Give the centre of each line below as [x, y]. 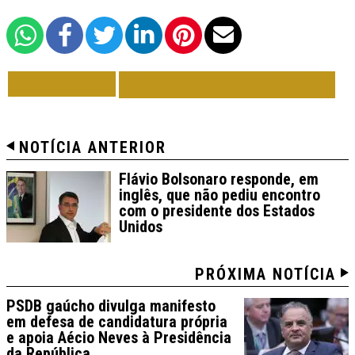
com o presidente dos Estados [217, 211]
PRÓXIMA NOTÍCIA [265, 275]
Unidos [141, 227]
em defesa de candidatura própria [117, 322]
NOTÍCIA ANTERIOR [93, 148]
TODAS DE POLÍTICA [227, 85]
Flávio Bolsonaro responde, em [219, 179]
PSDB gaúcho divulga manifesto [111, 306]
